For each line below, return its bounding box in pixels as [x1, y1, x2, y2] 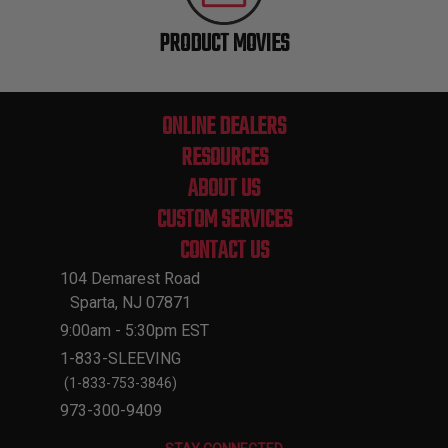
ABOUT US [188, 171, 260, 208]
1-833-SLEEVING [60, 349, 181, 368]
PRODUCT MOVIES [159, 25, 289, 63]
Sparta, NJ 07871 [69, 293, 191, 312]
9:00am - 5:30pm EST [60, 321, 209, 340]
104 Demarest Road [60, 269, 200, 288]
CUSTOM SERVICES [156, 202, 292, 239]
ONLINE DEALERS [162, 109, 286, 146]
